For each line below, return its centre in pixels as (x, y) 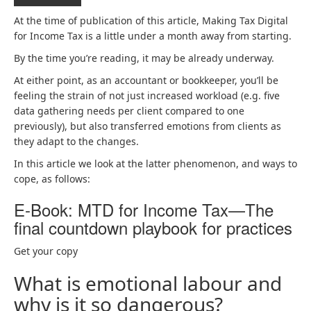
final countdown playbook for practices (153, 227)
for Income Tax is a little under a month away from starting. (153, 36)
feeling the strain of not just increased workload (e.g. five (147, 95)
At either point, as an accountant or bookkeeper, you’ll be (146, 80)
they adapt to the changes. (76, 141)
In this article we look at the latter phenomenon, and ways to (155, 163)
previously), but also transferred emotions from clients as (148, 126)
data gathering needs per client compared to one (129, 111)
